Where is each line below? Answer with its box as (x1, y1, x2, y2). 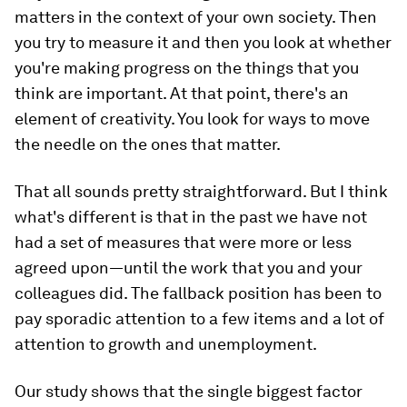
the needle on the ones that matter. (15, 134, 281, 154)
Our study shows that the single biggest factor (15, 382, 362, 402)
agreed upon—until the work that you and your (15, 258, 362, 278)
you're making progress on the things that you (15, 58, 359, 78)
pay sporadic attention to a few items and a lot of (15, 309, 384, 329)
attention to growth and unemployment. (15, 334, 317, 354)
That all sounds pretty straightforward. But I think (15, 182, 388, 202)
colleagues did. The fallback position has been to (15, 283, 382, 303)
